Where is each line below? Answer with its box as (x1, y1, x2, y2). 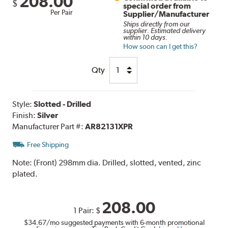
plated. (12, 168, 38, 179)
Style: (12, 99, 34, 109)
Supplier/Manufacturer (123, 9, 210, 19)
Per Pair (50, 8, 73, 16)
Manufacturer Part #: (12, 121, 85, 131)
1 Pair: (73, 205, 96, 215)
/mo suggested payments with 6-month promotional (46, 218, 205, 226)
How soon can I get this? (123, 42, 198, 50)
